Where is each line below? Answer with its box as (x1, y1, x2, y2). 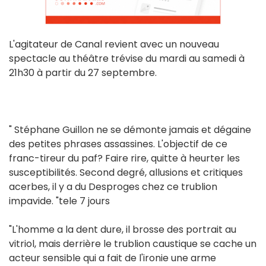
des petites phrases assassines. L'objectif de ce (9, 137, 227, 151)
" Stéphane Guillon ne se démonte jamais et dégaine (9, 123, 251, 137)
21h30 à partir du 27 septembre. (9, 66, 157, 80)
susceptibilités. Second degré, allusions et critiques (9, 166, 243, 180)
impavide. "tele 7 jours (9, 194, 110, 208)
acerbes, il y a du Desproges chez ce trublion (9, 180, 217, 194)
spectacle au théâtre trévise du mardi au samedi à (9, 52, 245, 66)
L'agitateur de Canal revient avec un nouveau (9, 37, 219, 52)
